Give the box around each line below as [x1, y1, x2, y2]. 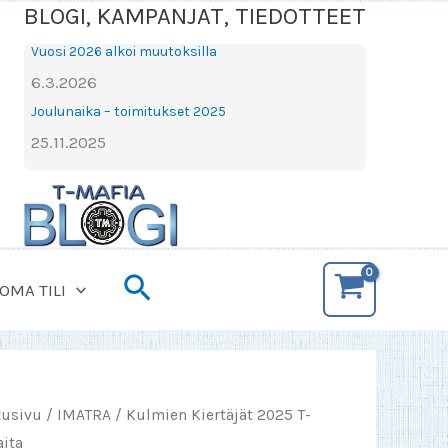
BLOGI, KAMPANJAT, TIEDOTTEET [24, 2, 366, 30]
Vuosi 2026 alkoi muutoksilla [31, 42, 218, 60]
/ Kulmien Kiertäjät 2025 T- [110, 405, 311, 424]
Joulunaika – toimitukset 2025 [31, 102, 227, 120]
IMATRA [56, 405, 111, 424]
